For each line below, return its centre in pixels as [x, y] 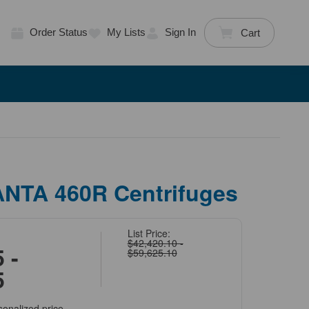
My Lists [126, 32]
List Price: [149, 233]
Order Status [58, 32]
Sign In [180, 32]
